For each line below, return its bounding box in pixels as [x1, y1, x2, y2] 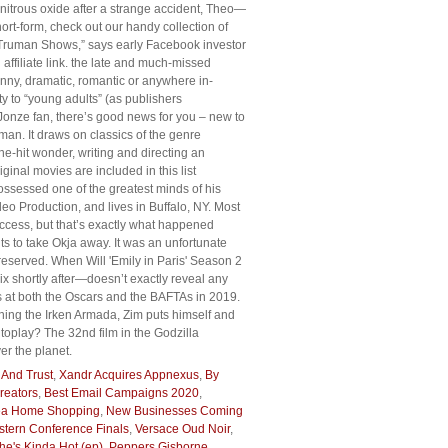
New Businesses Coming [106, 404, 243, 418]
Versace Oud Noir [135, 422, 230, 436]
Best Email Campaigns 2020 [44, 386, 199, 400]
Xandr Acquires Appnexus [59, 368, 199, 382]
